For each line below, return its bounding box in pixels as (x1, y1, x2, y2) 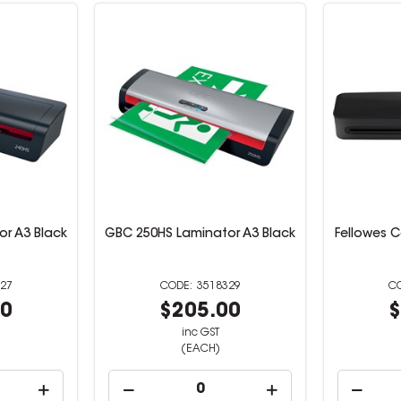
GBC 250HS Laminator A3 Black (105, 228, 296, 241)
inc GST (181, 328, 219, 338)
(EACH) (180, 344, 220, 354)
